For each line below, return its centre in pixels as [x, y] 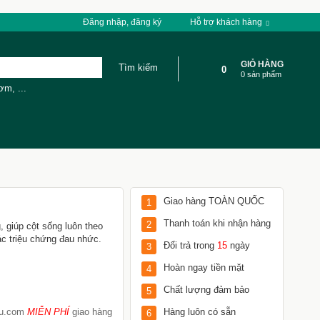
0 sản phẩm [261, 74]
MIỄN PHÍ [48, 312]
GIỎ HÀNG [262, 64]
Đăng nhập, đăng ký [122, 22]
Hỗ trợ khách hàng [227, 22]
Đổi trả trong [190, 245]
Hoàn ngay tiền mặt [204, 267]
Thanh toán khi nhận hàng [217, 223]
